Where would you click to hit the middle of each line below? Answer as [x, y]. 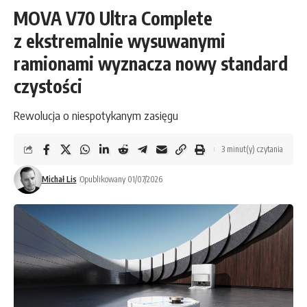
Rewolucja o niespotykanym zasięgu [96, 115]
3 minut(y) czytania [252, 149]
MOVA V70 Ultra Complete [113, 19]
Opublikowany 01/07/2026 [121, 180]
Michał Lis [59, 180]
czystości [48, 86]
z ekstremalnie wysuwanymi [120, 41]
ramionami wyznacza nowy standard [151, 64]
